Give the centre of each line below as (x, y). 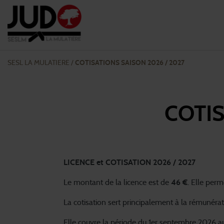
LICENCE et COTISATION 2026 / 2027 (129, 162)
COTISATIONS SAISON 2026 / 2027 (130, 63)
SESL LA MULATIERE (38, 63)
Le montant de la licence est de (117, 182)
